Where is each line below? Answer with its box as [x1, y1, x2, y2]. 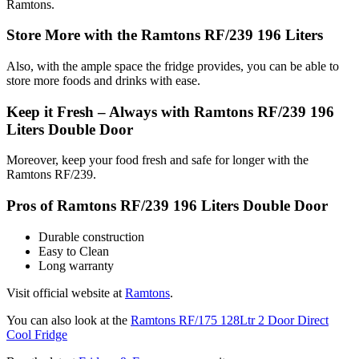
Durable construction [38, 229, 144, 244]
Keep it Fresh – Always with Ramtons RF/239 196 [6, 103, 334, 120]
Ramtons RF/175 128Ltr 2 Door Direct [131, 313, 329, 327]
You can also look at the [6, 313, 131, 327]
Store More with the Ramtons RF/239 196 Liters [6, 26, 323, 44]
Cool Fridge [6, 327, 67, 341]
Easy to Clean [38, 244, 109, 258]
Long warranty [38, 258, 114, 272]
